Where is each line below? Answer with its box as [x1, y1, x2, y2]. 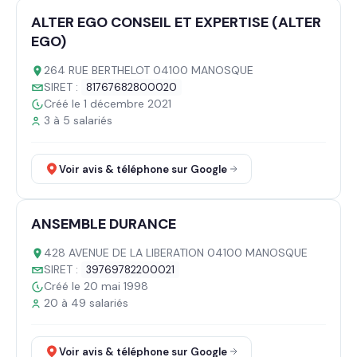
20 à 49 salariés [44, 296, 128, 310]
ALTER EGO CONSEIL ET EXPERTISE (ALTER [31, 13, 321, 32]
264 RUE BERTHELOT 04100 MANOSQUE [44, 63, 253, 77]
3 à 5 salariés [44, 113, 112, 127]
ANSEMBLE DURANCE [31, 214, 176, 233]
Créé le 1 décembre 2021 [44, 96, 171, 111]
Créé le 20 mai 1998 [44, 279, 148, 293]
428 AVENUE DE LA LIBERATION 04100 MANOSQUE [44, 245, 308, 260]
